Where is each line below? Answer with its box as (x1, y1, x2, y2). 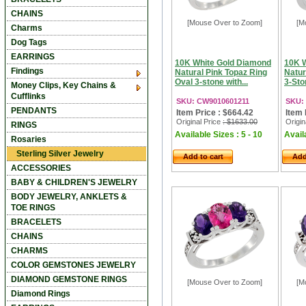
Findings (11, 66, 44, 76)
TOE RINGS (11, 203, 55, 212)
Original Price (176, 117, 223, 126)
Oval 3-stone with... (175, 77, 248, 87)
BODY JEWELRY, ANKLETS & (11, 192, 127, 201)
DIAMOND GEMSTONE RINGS (11, 275, 127, 284)
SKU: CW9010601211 (176, 97, 249, 105)
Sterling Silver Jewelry (16, 149, 104, 158)
